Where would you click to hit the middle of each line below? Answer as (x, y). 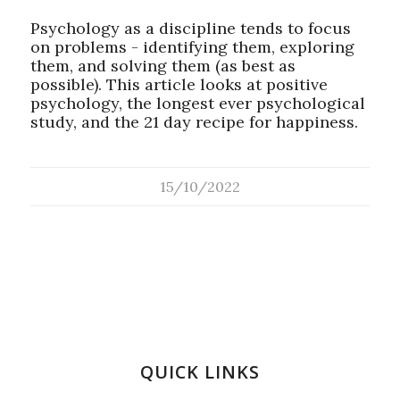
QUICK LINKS (200, 372)
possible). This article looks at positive (179, 85)
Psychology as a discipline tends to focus (190, 29)
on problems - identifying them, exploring (192, 47)
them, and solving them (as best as (162, 66)
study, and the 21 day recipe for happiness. (194, 122)
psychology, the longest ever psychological (197, 104)
